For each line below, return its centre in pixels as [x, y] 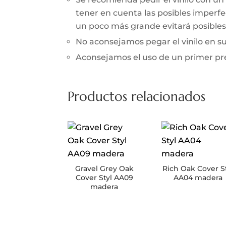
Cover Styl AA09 [104, 177]
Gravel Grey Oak [104, 168]
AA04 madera [198, 177]
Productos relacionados [137, 96]
